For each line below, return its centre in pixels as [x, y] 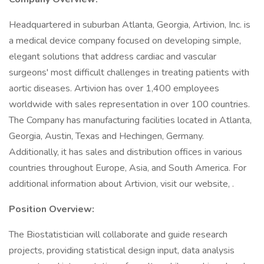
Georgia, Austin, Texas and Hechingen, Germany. [106, 136]
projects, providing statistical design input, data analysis [122, 250]
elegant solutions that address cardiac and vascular [113, 57]
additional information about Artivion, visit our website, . [121, 184]
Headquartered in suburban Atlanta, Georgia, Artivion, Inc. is [130, 25]
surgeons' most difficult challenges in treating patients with [129, 72]
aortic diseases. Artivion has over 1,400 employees [114, 88]
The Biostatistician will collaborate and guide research [118, 235]
